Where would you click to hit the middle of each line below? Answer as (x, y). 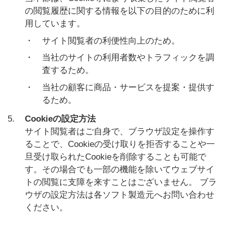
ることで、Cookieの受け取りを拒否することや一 (120, 144)
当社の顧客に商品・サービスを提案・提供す (128, 87)
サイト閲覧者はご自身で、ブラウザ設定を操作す (120, 132)
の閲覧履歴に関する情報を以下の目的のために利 (120, 11)
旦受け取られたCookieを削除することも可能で (116, 157)
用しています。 (55, 24)
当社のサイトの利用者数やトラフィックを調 (128, 58)
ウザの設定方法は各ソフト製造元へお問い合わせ (120, 195)
